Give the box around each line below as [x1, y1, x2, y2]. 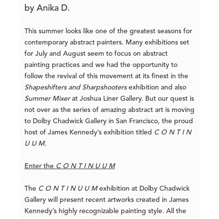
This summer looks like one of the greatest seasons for [24, 28, 192, 35]
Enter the [24, 163, 56, 170]
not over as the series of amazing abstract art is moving [24, 107, 195, 114]
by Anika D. [24, 4, 70, 13]
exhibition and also [127, 84, 186, 91]
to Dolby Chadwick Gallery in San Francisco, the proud [24, 118, 193, 125]
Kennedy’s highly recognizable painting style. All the [24, 208, 186, 215]
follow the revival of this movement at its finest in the [24, 73, 188, 80]
